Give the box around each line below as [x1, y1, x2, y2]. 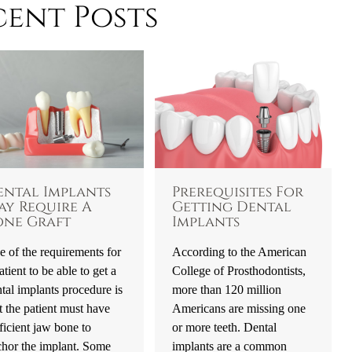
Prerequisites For [172, 183, 304, 203]
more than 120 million [172, 282, 282, 298]
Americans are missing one [172, 301, 306, 317]
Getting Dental [172, 198, 292, 218]
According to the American [172, 244, 307, 260]
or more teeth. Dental [172, 320, 277, 335]
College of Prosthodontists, [172, 263, 306, 279]
